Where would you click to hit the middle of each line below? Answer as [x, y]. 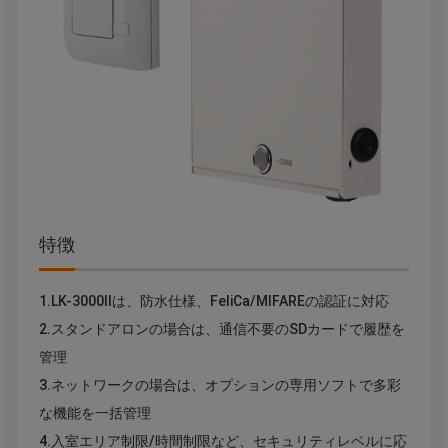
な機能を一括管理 [94, 413]
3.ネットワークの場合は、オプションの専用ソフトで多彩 [219, 385]
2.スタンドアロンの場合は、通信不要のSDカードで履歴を [221, 329]
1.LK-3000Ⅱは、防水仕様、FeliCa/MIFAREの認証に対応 [213, 301]
